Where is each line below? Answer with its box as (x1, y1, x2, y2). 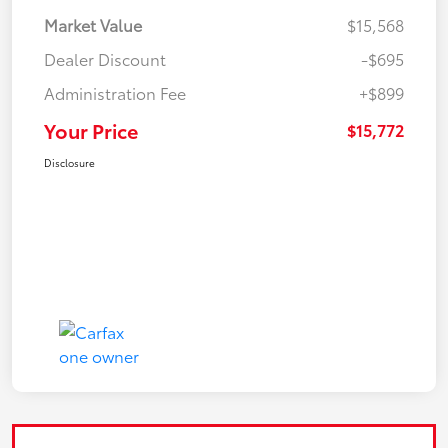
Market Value (44, 12, 142, 36)
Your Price (44, 115, 138, 144)
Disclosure (44, 154, 95, 170)
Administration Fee (44, 80, 186, 104)
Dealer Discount (44, 46, 166, 70)
